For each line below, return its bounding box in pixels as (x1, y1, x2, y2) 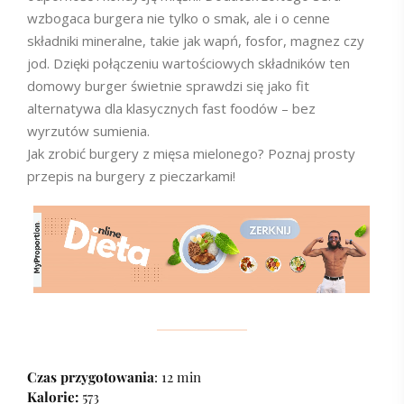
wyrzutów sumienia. (27, 122, 150, 140)
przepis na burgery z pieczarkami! (27, 167, 235, 185)
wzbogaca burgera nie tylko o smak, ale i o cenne (27, 9, 330, 27)
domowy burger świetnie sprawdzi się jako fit (27, 77, 309, 95)
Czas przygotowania (27, 368, 154, 386)
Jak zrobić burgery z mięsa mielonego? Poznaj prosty (27, 144, 355, 162)
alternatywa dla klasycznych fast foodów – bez (27, 99, 316, 117)
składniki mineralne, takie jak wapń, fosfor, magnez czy (27, 32, 364, 50)
